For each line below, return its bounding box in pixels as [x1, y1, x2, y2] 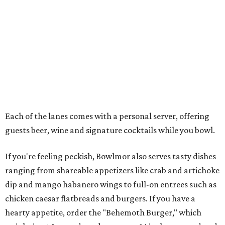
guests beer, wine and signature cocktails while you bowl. [5, 125, 215, 136]
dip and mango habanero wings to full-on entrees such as [5, 179, 216, 190]
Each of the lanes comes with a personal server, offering [5, 111, 209, 122]
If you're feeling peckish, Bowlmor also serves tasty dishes [5, 151, 216, 162]
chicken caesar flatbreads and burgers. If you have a [5, 193, 195, 204]
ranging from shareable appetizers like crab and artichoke [5, 165, 219, 176]
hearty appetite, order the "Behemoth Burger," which [5, 207, 201, 218]
